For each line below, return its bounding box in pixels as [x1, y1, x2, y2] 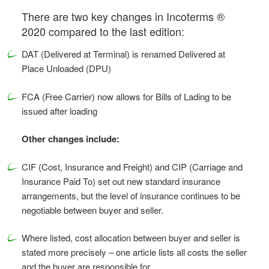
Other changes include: [22, 132, 119, 146]
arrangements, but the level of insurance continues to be [22, 189, 240, 202]
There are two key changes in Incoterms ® [22, 8, 225, 24]
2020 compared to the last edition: [22, 23, 184, 39]
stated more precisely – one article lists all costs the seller [22, 246, 247, 259]
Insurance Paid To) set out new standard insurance [22, 174, 220, 187]
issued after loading [22, 104, 97, 117]
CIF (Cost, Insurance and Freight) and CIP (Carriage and [22, 160, 243, 173]
